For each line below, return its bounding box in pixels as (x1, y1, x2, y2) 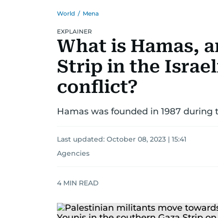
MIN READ (61, 178, 99, 187)
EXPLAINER (57, 28, 92, 35)
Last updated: (57, 135, 107, 144)
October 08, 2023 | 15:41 (107, 135, 186, 144)
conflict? (57, 77, 138, 97)
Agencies (57, 149, 90, 158)
